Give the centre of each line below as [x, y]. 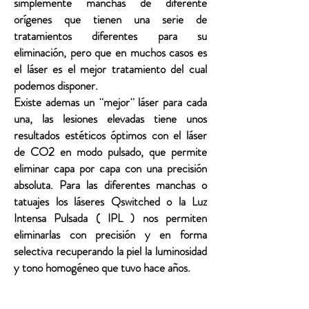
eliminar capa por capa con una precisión [110, 168]
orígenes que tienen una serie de [110, 19]
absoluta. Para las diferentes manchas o [110, 185]
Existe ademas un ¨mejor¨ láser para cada [110, 102]
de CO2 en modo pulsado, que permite [110, 152]
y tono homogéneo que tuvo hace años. [103, 268]
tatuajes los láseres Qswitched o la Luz [110, 201]
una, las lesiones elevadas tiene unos [110, 119]
